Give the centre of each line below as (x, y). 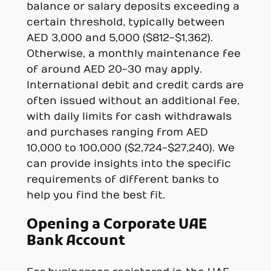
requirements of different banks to (122, 180)
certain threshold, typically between (126, 23)
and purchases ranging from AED (117, 133)
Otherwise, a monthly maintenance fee (133, 54)
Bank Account (76, 242)
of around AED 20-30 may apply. (114, 70)
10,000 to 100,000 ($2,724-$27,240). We (130, 149)
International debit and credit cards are (135, 86)
